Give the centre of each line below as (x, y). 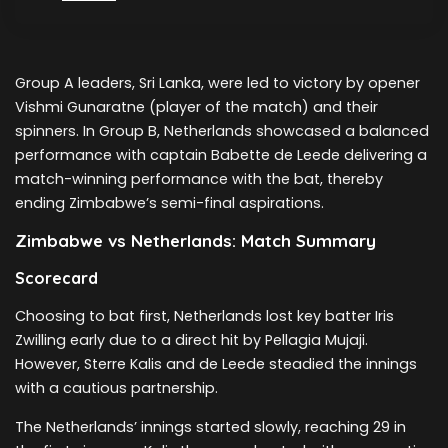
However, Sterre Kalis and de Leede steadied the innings (216, 363)
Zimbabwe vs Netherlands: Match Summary (195, 241)
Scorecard (56, 277)
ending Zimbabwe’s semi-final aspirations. (169, 203)
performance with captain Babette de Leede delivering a (221, 155)
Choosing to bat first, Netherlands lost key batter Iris (204, 315)
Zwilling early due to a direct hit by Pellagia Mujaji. (191, 339)
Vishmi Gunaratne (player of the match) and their (196, 107)
